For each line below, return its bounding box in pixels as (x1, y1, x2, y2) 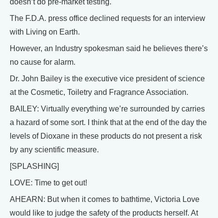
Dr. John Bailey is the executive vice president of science (10, 74, 205, 83)
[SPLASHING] (10, 162, 59, 170)
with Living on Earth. (10, 27, 80, 36)
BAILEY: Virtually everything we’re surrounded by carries (10, 104, 205, 113)
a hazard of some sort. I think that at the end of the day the (10, 118, 207, 127)
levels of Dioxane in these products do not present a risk (10, 131, 202, 140)
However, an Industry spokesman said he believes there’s (10, 44, 208, 53)
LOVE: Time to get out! (10, 178, 87, 187)
